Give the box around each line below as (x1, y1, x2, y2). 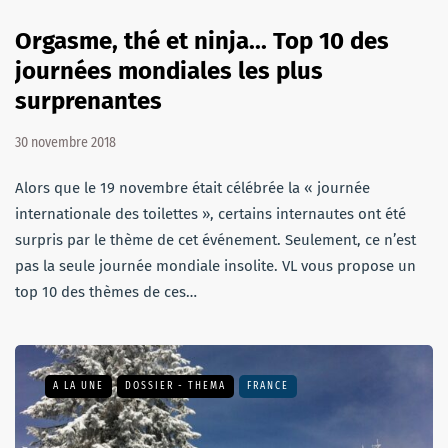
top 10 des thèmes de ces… (15, 282, 197, 301)
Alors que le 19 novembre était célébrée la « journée (15, 178, 370, 197)
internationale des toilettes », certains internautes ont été (15, 204, 406, 223)
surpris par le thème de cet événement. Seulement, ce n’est (15, 230, 416, 249)
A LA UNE (53, 379, 104, 392)
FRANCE (247, 379, 289, 392)
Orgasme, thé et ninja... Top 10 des (15, 26, 389, 55)
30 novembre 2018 (15, 133, 116, 151)
